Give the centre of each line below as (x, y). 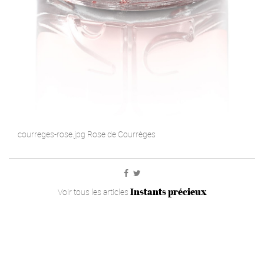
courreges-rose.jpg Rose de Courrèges (87, 134)
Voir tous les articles (94, 192)
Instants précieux (168, 192)
